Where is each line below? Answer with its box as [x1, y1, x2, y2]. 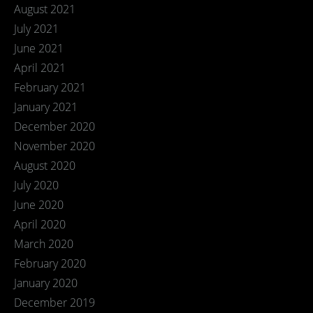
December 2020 [14, 119, 95, 134]
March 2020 [14, 236, 73, 252]
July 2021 [14, 21, 59, 36]
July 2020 [14, 177, 59, 193]
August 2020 [14, 158, 75, 173]
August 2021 [14, 1, 75, 17]
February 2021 [14, 80, 86, 95]
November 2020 [14, 138, 95, 154]
